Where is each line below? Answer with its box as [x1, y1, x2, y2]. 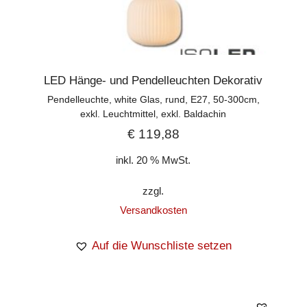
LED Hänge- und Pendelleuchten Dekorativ [44, 73, 263, 87]
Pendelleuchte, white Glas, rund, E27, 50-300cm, [47, 93, 260, 105]
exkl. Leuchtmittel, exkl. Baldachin [80, 108, 227, 119]
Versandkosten [119, 204, 187, 217]
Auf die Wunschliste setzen [92, 239, 232, 253]
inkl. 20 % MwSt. [116, 154, 191, 167]
